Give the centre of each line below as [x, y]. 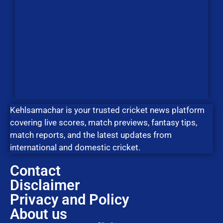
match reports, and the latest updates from [91, 135]
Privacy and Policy [69, 200]
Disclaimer [45, 185]
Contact [35, 171]
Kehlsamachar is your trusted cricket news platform [107, 110]
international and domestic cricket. [75, 148]
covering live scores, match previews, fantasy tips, [104, 123]
